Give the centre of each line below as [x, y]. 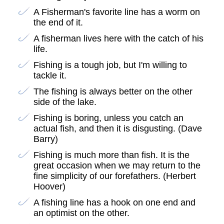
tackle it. [50, 76]
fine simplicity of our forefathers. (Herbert [114, 176]
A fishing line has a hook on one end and [114, 203]
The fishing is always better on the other [113, 92]
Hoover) [49, 187]
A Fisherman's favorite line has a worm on [116, 12]
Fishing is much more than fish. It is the [111, 155]
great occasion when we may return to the [117, 166]
